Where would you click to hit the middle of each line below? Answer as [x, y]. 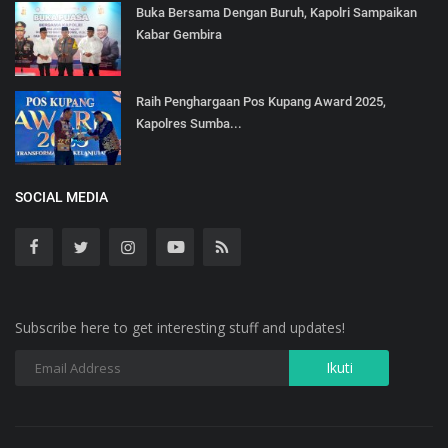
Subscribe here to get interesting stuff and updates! [180, 327]
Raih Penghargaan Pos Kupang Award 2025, [261, 101]
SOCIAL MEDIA [61, 196]
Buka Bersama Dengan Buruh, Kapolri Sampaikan [276, 12]
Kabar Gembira [179, 34]
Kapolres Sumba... [189, 123]
